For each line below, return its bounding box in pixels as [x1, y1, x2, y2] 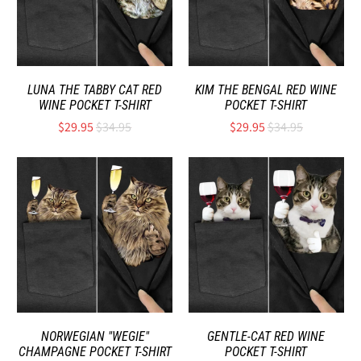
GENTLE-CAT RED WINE [207, 328, 326, 344]
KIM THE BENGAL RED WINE [195, 81, 338, 98]
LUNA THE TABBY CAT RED [27, 81, 163, 98]
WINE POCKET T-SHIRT [38, 97, 151, 113]
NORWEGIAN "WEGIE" [40, 328, 149, 344]
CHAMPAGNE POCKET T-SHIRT [18, 343, 172, 359]
